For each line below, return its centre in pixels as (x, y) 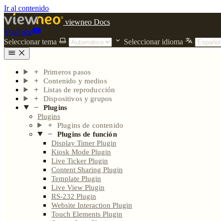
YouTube (18, 32)
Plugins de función (87, 134)
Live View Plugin (78, 187)
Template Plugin (76, 179)
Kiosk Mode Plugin (81, 152)
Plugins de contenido (91, 125)
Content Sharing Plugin (87, 170)
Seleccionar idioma (153, 42)
